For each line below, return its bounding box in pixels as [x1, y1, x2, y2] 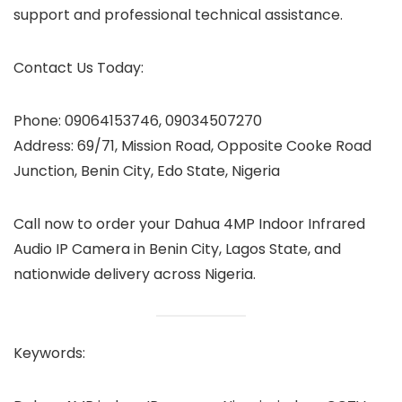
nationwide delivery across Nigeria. [13, 264, 256, 285]
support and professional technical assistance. [13, 4, 343, 26]
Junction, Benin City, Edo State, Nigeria [13, 161, 280, 182]
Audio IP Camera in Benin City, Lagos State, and [13, 239, 341, 260]
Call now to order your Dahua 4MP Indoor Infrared [13, 214, 365, 235]
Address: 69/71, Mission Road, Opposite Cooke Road [13, 135, 371, 157]
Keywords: [13, 342, 85, 363]
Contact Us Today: [13, 57, 144, 79]
